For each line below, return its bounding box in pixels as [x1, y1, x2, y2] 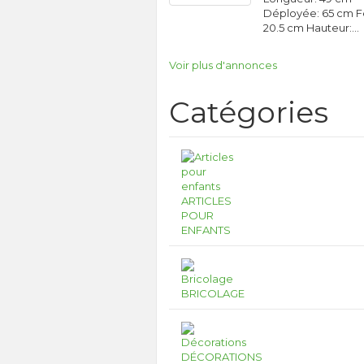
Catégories [169, 94, 328, 130]
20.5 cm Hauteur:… [263, 21, 360, 34]
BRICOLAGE [181, 287, 245, 300]
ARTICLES [181, 194, 232, 207]
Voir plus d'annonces [169, 58, 277, 71]
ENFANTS [181, 223, 231, 236]
